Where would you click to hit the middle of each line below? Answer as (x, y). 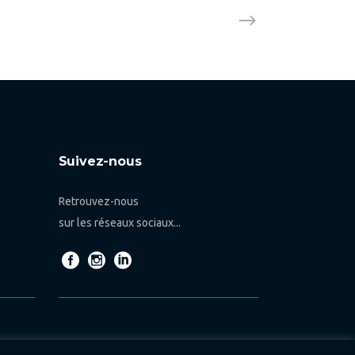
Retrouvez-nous (98, 201)
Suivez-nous (100, 161)
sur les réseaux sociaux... (119, 223)
